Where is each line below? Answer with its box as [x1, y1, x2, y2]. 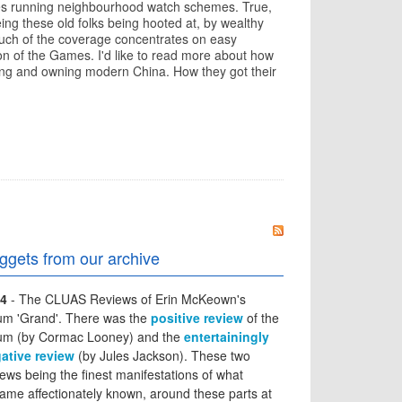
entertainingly [184, 328, 269, 345]
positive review [151, 309, 243, 327]
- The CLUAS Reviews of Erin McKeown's [7, 290, 246, 308]
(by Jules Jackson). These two [74, 346, 250, 364]
